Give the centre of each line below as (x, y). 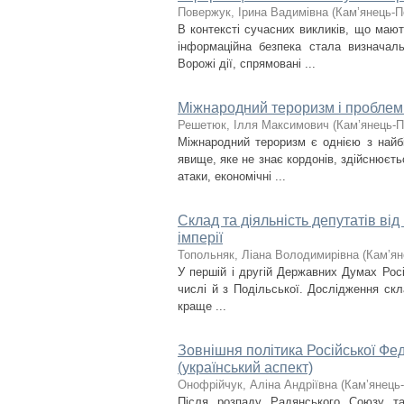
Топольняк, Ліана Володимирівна (268, 255)
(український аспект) (245, 367)
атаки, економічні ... (232, 176)
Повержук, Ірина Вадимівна (253, 12)
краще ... (202, 306)
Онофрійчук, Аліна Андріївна (257, 385)
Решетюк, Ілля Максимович (253, 125)
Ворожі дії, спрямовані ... (247, 64)
